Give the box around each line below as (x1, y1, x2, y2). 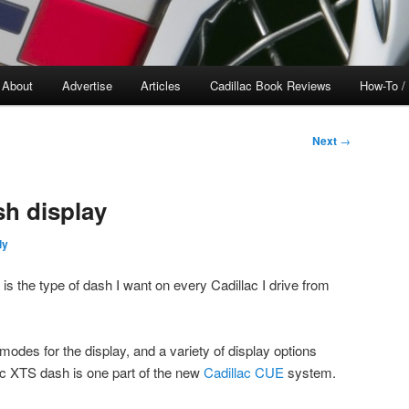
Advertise (61, 77, 112, 95)
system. (284, 362, 336, 383)
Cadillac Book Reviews (209, 77, 331, 95)
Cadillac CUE (204, 362, 284, 383)
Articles (141, 77, 182, 95)
